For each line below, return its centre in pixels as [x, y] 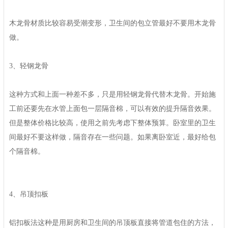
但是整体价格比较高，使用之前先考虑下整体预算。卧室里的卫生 [112, 123]
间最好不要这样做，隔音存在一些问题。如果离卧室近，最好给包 [112, 137]
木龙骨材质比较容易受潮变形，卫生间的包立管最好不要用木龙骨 [112, 23]
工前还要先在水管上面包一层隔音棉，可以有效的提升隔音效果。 [112, 109]
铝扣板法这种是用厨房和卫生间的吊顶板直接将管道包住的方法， [112, 223]
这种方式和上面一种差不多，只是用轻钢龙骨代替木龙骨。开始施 [112, 94]
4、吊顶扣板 [29, 194]
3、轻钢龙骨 [29, 66]
